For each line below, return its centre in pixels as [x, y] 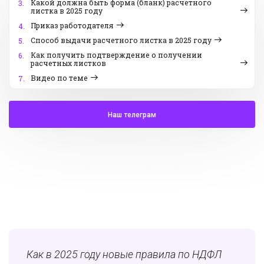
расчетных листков [68, 63]
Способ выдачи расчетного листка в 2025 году [121, 40]
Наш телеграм [132, 115]
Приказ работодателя [72, 26]
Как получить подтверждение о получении [116, 55]
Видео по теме [59, 78]
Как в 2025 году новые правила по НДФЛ [124, 255]
